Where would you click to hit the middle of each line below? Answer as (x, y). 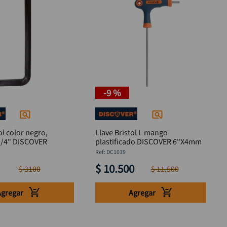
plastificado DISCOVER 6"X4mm (149, 142)
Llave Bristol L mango (132, 133)
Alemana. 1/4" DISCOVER (30, 142)
